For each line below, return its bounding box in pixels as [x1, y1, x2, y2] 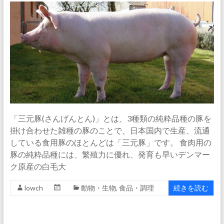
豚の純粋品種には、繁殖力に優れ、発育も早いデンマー [9, 149, 210, 159]
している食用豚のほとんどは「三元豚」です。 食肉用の [9, 137, 211, 147]
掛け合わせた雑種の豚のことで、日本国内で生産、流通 [9, 125, 210, 135]
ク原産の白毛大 [9, 161, 66, 171]
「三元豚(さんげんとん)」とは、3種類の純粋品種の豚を [9, 113, 211, 123]
